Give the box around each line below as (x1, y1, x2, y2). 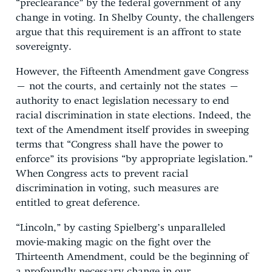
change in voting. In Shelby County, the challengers (16, 12, 254, 23)
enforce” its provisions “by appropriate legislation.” (16, 154, 253, 165)
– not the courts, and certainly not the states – (16, 81, 239, 92)
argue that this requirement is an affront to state (16, 27, 241, 38)
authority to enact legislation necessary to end (16, 95, 229, 106)
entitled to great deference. (16, 197, 140, 208)
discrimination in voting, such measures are (16, 183, 219, 194)
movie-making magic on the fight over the (16, 237, 211, 248)
